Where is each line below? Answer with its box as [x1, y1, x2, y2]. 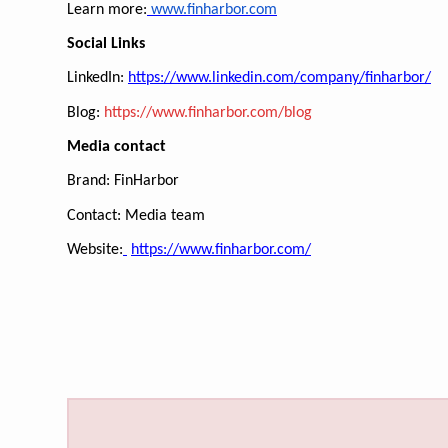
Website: [67, 241, 123, 258]
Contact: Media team [67, 207, 205, 224]
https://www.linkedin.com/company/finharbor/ [128, 70, 431, 87]
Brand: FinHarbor [67, 173, 179, 190]
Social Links [67, 35, 145, 52]
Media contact [67, 138, 166, 155]
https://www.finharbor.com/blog [104, 104, 312, 121]
